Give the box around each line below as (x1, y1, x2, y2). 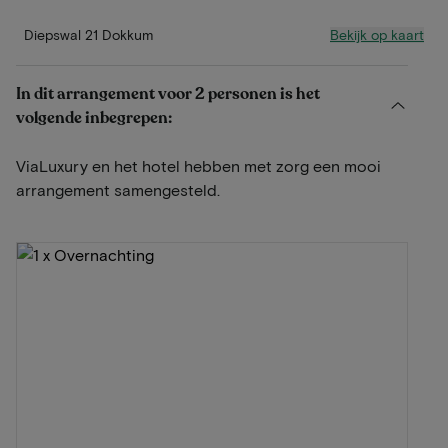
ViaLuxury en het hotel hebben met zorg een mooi (16, 156, 381, 175)
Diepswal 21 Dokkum (24, 26, 153, 43)
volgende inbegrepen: (16, 107, 172, 129)
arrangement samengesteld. (16, 180, 220, 199)
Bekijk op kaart (330, 25, 424, 43)
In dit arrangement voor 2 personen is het (16, 83, 320, 105)
